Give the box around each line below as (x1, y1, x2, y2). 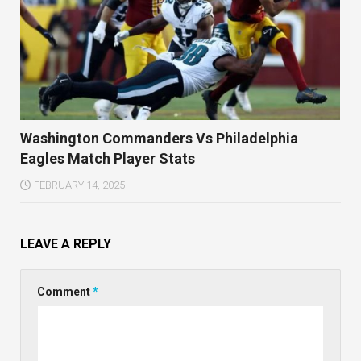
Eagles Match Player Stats (20, 149, 195, 167)
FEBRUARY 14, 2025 (34, 178, 125, 191)
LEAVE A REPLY (20, 235, 111, 251)
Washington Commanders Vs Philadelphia (20, 129, 298, 147)
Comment (37, 284, 93, 298)
